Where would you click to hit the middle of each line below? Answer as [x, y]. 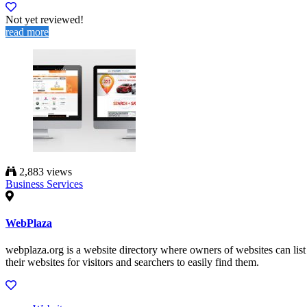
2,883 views [44, 171]
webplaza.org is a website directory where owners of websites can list [156, 250]
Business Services [44, 184]
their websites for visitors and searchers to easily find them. [132, 262]
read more [27, 32]
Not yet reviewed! [45, 19]
